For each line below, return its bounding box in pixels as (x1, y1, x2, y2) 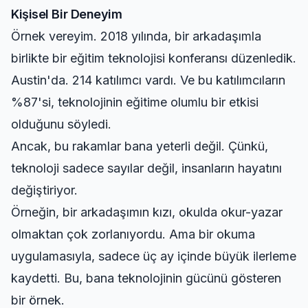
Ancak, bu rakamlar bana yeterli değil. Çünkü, (11, 139, 268, 153)
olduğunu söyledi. (11, 117, 111, 131)
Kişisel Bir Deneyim (11, 7, 122, 21)
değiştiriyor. (11, 183, 78, 197)
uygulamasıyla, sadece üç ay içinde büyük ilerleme (11, 249, 296, 263)
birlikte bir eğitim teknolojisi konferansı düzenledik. (11, 51, 296, 65)
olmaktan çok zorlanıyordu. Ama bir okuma (11, 227, 255, 241)
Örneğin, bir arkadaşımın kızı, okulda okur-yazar (11, 205, 283, 219)
